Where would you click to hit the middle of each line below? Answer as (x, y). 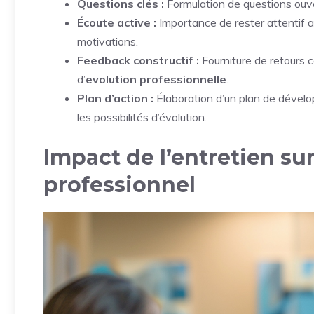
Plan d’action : (115, 98)
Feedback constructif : (138, 61)
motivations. (108, 42)
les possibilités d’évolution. (142, 117)
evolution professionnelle (156, 80)
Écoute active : (117, 23)
